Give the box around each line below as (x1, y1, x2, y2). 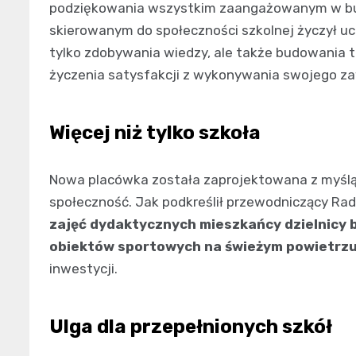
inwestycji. (49, 260, 118, 277)
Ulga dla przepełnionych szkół (49, 315, 332, 338)
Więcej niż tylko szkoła (49, 121, 261, 144)
